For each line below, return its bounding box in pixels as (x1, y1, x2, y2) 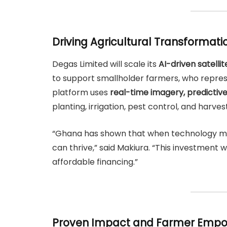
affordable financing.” (52, 156, 138, 168)
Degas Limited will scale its (52, 58, 159, 70)
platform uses (52, 86, 110, 98)
